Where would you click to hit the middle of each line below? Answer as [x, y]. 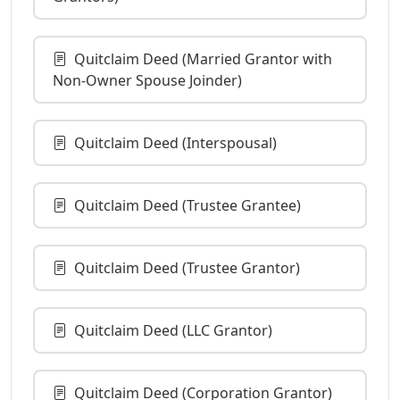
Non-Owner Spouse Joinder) [147, 80]
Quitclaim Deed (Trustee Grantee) [187, 205]
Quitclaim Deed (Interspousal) [175, 142]
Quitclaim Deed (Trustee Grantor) [187, 267]
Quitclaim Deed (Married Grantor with [203, 58]
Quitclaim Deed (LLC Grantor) [173, 330]
